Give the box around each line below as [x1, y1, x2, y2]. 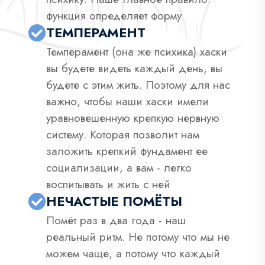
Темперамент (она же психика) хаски [46, 43, 227, 60]
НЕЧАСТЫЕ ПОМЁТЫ [46, 191, 182, 211]
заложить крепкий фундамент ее [46, 143, 208, 159]
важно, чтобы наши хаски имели [46, 93, 209, 109]
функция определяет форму [46, 7, 182, 24]
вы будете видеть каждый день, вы [46, 60, 222, 76]
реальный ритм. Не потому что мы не [46, 228, 230, 245]
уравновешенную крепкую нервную [46, 109, 219, 126]
